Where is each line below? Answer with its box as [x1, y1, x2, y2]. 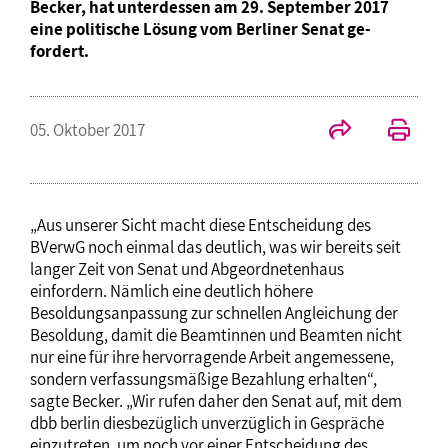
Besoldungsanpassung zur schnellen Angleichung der [30, 302, 398, 324]
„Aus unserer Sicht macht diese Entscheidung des [30, 214, 371, 236]
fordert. [30, 40, 89, 62]
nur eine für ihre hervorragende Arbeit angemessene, [30, 346, 394, 368]
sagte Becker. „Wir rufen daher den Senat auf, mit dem [30, 390, 402, 412]
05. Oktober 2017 [30, 119, 145, 141]
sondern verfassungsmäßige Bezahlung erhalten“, [30, 368, 377, 390]
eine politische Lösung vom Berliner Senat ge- [30, 18, 371, 40]
